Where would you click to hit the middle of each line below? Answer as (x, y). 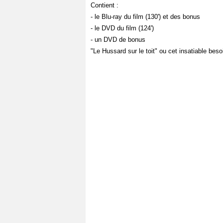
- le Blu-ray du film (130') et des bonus (145, 17)
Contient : (105, 5)
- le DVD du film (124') (122, 28)
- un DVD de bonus (118, 40)
